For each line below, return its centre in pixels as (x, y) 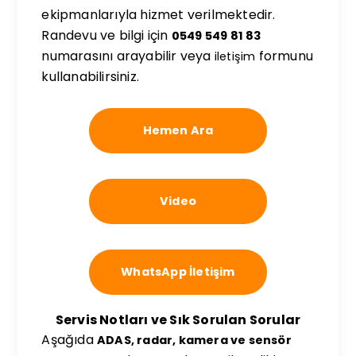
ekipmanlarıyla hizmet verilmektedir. (159, 15)
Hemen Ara (178, 130)
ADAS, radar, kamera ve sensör (194, 340)
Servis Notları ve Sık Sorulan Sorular (178, 320)
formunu (284, 56)
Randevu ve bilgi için (106, 35)
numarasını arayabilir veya (128, 56)
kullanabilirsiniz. (91, 77)
